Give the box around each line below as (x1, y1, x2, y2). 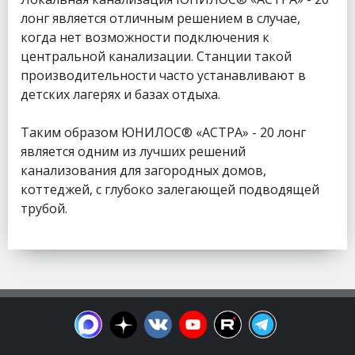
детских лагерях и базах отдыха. (21, 86, 220, 104)
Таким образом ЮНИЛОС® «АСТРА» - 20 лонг (21, 124, 306, 142)
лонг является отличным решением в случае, (21, 10, 300, 28)
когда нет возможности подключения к (21, 29, 269, 47)
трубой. (21, 200, 67, 218)
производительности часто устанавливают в (21, 67, 306, 85)
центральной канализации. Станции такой (21, 48, 292, 66)
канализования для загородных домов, (21, 162, 266, 180)
